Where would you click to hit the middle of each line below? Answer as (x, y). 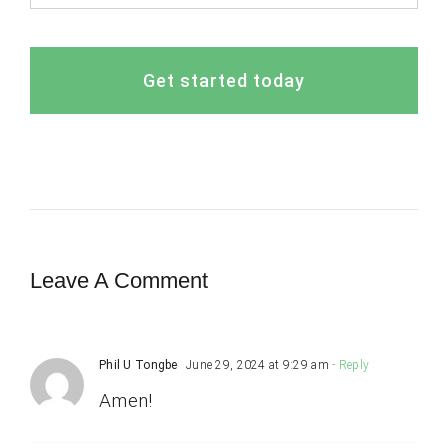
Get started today (224, 81)
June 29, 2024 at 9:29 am (255, 365)
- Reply (349, 365)
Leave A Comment (118, 281)
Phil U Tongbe (138, 365)
